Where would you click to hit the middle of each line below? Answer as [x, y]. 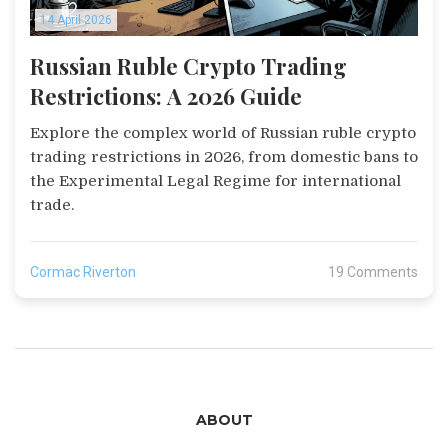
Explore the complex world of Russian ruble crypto [223, 133]
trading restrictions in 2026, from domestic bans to [224, 157]
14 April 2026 [76, 20]
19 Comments [373, 272]
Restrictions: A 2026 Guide [166, 96]
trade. [52, 205]
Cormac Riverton [83, 272]
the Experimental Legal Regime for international [215, 181]
